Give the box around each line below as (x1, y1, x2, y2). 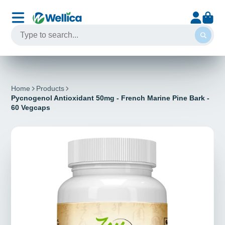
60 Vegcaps (11, 103, 51, 111)
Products (36, 84, 64, 92)
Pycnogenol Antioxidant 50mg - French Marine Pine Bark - (11, 93, 210, 102)
